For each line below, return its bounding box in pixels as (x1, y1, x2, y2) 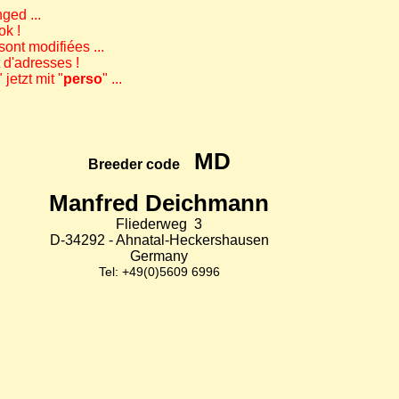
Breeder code (87, 157, 194, 172)
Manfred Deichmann (49, 191, 269, 216)
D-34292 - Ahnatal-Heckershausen (49, 232, 269, 248)
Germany (130, 248, 188, 264)
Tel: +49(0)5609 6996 (98, 265, 220, 279)
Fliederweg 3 (116, 216, 202, 232)
